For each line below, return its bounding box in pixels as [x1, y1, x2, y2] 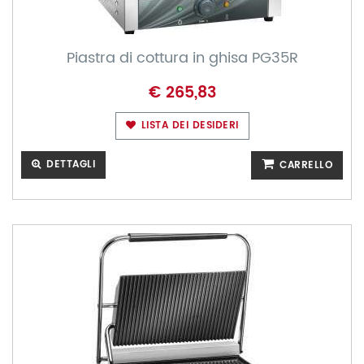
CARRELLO [275, 158, 332, 173]
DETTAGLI [42, 157, 95, 172]
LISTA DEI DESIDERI [137, 118, 239, 133]
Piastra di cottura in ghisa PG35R [66, 46, 298, 70]
